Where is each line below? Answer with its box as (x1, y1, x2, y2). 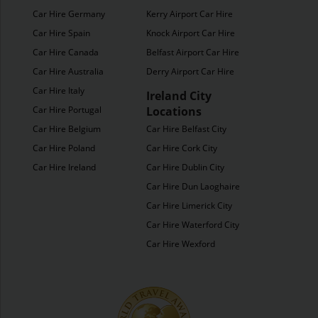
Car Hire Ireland (33, 161, 96, 173)
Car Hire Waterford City (146, 219, 239, 231)
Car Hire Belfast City (146, 123, 226, 135)
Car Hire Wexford (146, 238, 215, 250)
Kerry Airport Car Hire (146, 8, 233, 20)
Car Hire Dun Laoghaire (146, 180, 240, 192)
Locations (146, 104, 202, 119)
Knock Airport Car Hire (146, 27, 235, 39)
